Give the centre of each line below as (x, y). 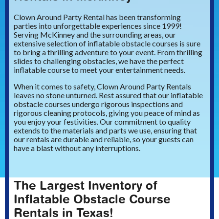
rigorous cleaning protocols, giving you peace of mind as (107, 113)
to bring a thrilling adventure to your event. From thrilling (108, 52)
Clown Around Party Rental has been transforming (97, 17)
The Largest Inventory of (86, 186)
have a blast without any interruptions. (77, 148)
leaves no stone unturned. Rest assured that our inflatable (108, 95)
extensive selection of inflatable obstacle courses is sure (107, 44)
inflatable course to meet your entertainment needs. (99, 70)
